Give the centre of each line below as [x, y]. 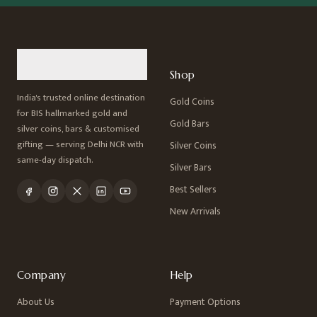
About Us [36, 302]
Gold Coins [192, 102]
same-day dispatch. [55, 160]
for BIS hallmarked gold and [72, 114]
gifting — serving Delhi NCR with [80, 145]
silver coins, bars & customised [78, 129]
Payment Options [205, 302]
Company [42, 275]
